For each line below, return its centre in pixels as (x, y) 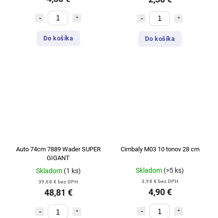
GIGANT (58, 158)
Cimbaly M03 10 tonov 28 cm (160, 149)
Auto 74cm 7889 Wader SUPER (58, 149)
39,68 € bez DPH (58, 182)
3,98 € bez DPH (160, 182)
